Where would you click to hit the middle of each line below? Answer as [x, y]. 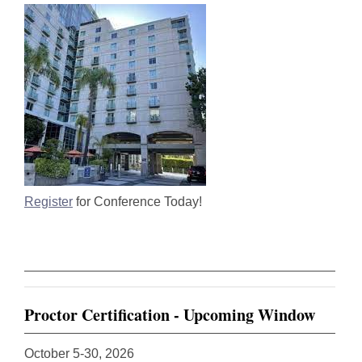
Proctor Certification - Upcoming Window [170, 315]
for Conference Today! [137, 202]
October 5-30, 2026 [79, 354]
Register [48, 202]
